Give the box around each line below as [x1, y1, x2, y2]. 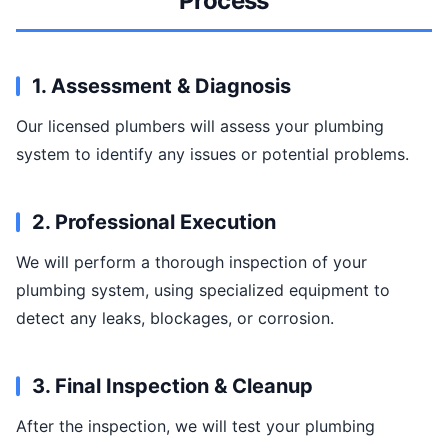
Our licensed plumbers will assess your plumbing [16, 116, 384, 136]
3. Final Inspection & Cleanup [32, 374, 313, 398]
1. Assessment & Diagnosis [32, 74, 291, 98]
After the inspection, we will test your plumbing [16, 416, 375, 436]
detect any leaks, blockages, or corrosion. [16, 308, 334, 328]
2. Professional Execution [32, 210, 276, 234]
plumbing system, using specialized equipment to [16, 280, 390, 300]
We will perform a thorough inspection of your [16, 252, 367, 272]
